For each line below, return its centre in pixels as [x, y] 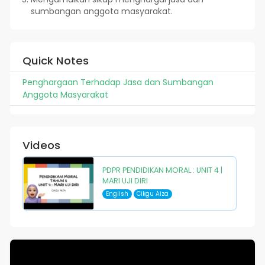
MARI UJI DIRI [125, 180]
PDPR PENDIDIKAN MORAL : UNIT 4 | [162, 170]
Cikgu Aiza [153, 194]
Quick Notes [55, 60]
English [117, 194]
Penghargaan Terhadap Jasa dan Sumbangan [118, 82]
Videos [41, 145]
